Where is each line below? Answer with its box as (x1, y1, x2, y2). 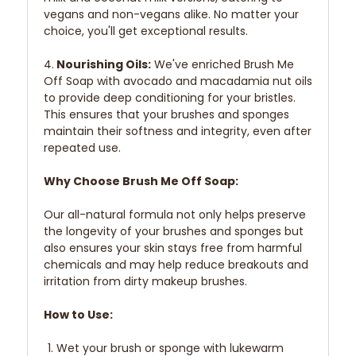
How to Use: (44, 307, 113, 323)
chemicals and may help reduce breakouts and (44, 257, 308, 273)
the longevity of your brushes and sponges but (44, 223, 304, 240)
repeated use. (44, 140, 121, 157)
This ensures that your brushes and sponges (44, 106, 289, 123)
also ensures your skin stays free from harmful (44, 240, 302, 257)
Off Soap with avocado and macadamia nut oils (44, 73, 312, 90)
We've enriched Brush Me (151, 56, 294, 73)
